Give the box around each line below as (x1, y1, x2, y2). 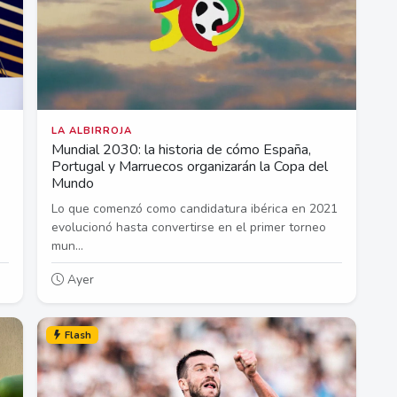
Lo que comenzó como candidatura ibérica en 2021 (51, 200, 338, 218)
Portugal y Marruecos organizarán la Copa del (51, 157, 328, 177)
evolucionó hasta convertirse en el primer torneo (51, 219, 326, 237)
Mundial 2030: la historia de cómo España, (51, 140, 311, 160)
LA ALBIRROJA (51, 124, 132, 138)
